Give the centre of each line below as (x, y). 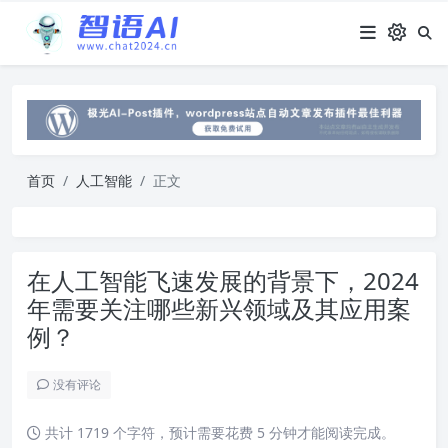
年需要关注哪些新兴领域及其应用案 (219, 308)
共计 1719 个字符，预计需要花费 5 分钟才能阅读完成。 (218, 432)
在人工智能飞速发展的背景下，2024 (223, 280)
